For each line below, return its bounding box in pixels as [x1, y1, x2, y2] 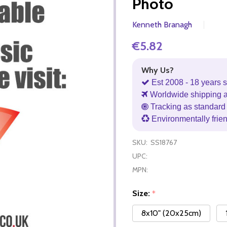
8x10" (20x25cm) [141, 208, 201, 218]
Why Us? [141, 65, 174, 75]
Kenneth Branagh [132, 19, 192, 29]
